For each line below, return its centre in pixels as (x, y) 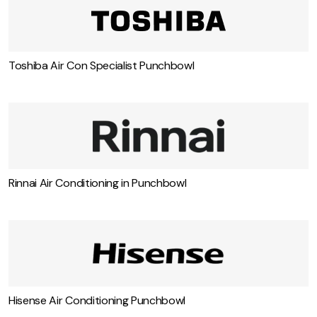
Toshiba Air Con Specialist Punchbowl (102, 65)
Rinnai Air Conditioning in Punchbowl (98, 183)
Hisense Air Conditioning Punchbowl (97, 300)
